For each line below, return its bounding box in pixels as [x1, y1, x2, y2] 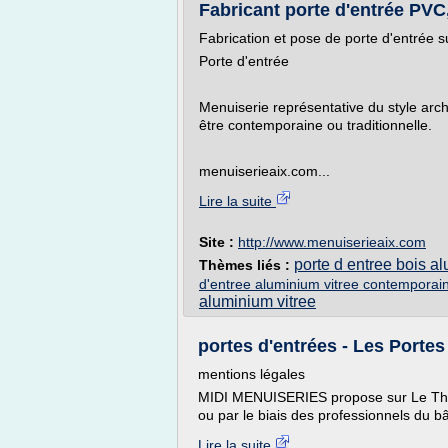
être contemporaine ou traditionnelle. [199, 117, 432, 133]
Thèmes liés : [199, 257, 294, 273]
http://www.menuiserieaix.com [238, 234, 426, 250]
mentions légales [198, 366, 305, 382]
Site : [199, 234, 238, 250]
